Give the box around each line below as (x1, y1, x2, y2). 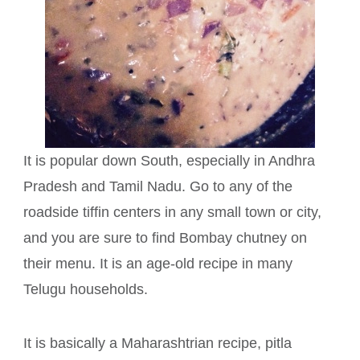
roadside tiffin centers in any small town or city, (23, 204, 321, 221)
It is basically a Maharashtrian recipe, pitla (23, 335, 292, 352)
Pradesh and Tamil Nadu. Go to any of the (23, 178, 292, 195)
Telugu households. (23, 281, 152, 298)
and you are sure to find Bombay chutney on (23, 230, 307, 247)
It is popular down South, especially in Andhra (23, 153, 315, 170)
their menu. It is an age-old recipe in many (23, 256, 292, 272)
